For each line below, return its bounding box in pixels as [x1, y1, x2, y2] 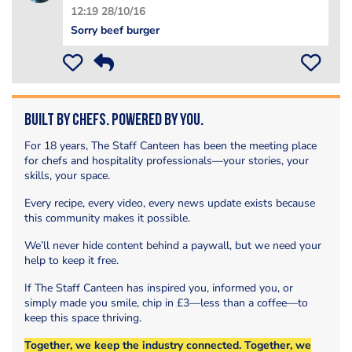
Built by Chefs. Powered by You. [24, 112, 203, 129]
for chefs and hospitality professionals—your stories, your [24, 152, 309, 168]
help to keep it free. [24, 252, 119, 268]
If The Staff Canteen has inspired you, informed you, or [24, 280, 293, 295]
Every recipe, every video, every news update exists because [24, 195, 315, 211]
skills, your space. [24, 167, 110, 183]
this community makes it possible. [24, 210, 190, 225]
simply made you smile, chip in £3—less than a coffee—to [24, 295, 308, 310]
